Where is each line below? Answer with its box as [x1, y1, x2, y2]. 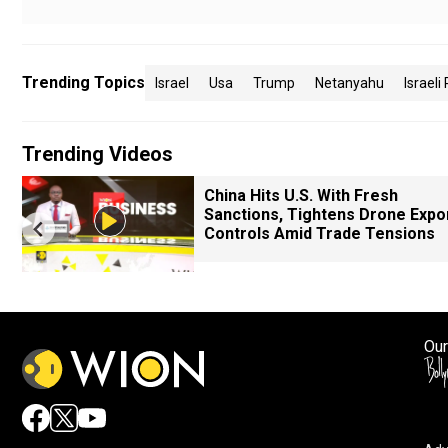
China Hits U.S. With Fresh [204, 186, 398, 205]
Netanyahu [315, 75, 384, 91]
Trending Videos [22, 142, 173, 166]
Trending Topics [22, 73, 145, 92]
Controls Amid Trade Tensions [204, 224, 435, 243]
